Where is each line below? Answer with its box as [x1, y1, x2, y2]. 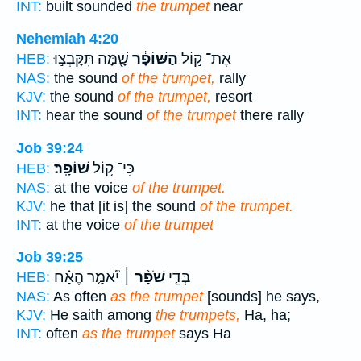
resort [211, 89, 252, 106]
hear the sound [42, 107, 147, 124]
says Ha [175, 326, 231, 342]
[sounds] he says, [203, 288, 320, 305]
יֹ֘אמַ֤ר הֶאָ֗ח [54, 268, 119, 287]
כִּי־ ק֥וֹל [89, 159, 135, 177]
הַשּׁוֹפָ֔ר [129, 50, 178, 68]
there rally [236, 107, 304, 124]
